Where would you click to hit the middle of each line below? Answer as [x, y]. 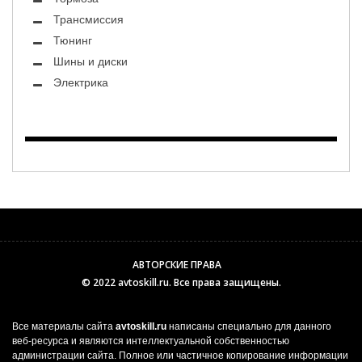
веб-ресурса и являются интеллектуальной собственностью [151, 341]
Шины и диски [90, 62]
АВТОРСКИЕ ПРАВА [177, 265]
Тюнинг [73, 41]
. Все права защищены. [225, 282]
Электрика [81, 83]
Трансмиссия [88, 20]
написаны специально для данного [249, 326]
